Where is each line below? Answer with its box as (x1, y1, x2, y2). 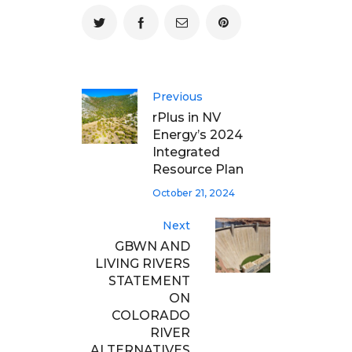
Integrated (152, 145, 220, 160)
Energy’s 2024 (152, 127, 243, 143)
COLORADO (112, 307, 190, 323)
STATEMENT (108, 273, 190, 288)
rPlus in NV (152, 110, 221, 126)
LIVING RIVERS (95, 255, 190, 271)
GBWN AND (115, 238, 190, 254)
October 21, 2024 (152, 186, 235, 199)
